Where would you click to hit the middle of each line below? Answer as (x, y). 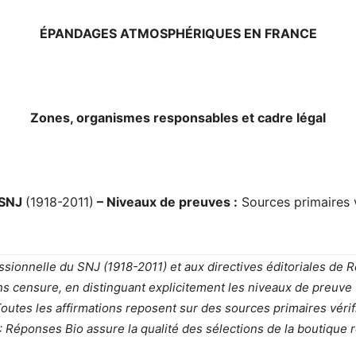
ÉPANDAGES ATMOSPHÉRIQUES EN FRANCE (178, 33)
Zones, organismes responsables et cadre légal (178, 118)
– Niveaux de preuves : (166, 202)
